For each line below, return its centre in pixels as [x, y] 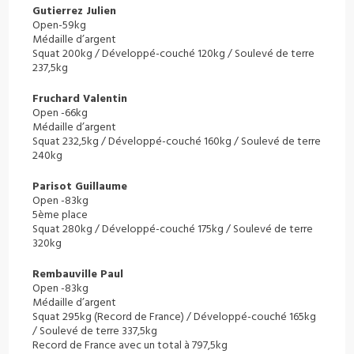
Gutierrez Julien [75, 11]
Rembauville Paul [78, 275]
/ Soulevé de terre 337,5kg [95, 331]
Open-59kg [60, 26]
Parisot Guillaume [80, 187]
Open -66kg [60, 113]
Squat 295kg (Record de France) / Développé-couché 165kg [175, 317]
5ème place [60, 215]
